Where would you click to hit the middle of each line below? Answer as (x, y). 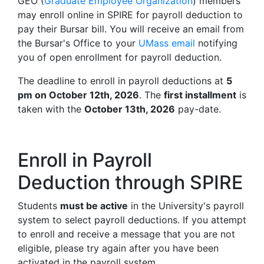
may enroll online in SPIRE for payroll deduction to (130, 15)
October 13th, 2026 (130, 109)
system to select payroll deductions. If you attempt (132, 220)
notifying (216, 43)
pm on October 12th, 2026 (78, 95)
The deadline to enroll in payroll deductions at (122, 81)
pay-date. (198, 109)
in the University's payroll (186, 206)
